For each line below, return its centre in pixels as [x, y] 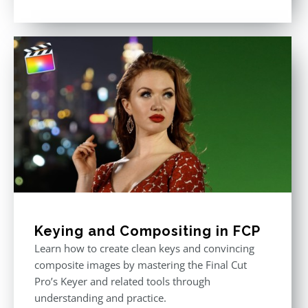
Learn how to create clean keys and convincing [144, 248]
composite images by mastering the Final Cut [141, 265]
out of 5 [229, 17]
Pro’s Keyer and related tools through [122, 281]
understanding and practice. [100, 298]
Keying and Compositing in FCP [147, 231]
